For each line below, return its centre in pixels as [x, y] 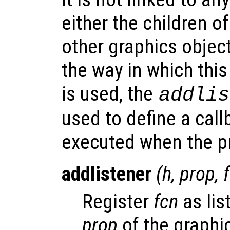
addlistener [107, 174]
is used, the [110, 94]
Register [118, 202]
